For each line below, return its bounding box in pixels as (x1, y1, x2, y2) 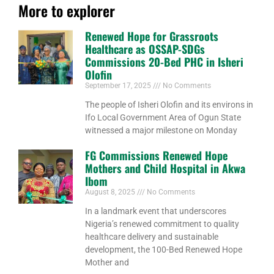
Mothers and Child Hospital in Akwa (85, 160, 246, 176)
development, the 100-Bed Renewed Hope (85, 244, 243, 254)
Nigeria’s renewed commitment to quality (85, 218, 240, 229)
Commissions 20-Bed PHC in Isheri (85, 53, 244, 70)
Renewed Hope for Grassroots (85, 28, 219, 44)
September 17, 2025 (85, 81, 154, 90)
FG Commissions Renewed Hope (85, 147, 228, 163)
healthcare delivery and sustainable (85, 231, 219, 242)
